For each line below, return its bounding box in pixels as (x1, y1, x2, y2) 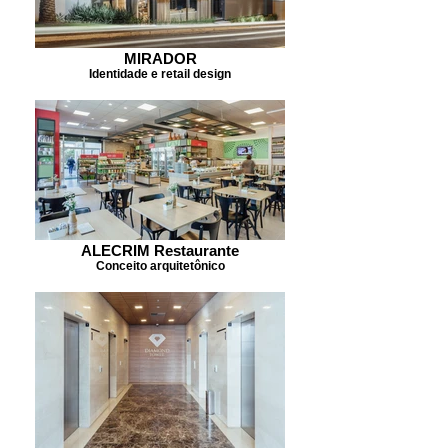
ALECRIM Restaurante (81, 242, 239, 259)
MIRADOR (123, 50, 197, 67)
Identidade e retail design (89, 67, 231, 80)
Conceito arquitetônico (95, 259, 225, 272)
